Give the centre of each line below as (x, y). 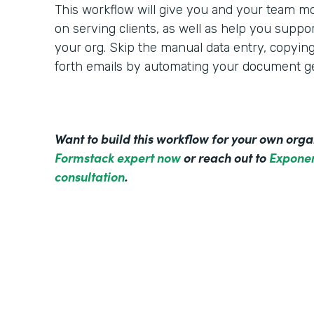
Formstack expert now (118, 158)
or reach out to (225, 158)
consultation (90, 177)
